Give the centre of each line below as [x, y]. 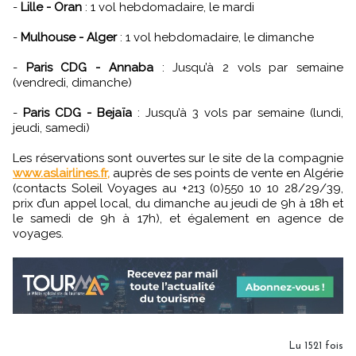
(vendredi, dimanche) [72, 82]
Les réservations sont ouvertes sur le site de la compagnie [178, 158]
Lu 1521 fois [316, 346]
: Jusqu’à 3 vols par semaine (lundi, [238, 112]
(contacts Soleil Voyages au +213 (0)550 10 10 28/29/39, [178, 188]
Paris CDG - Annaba [89, 67]
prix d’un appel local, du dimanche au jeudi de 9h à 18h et [178, 203]
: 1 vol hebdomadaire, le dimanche [215, 37]
